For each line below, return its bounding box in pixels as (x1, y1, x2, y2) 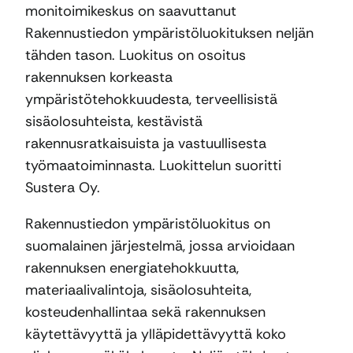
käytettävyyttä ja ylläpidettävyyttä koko (25, 325, 286, 344)
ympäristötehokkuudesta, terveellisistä (25, 90, 277, 110)
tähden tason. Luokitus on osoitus (25, 46, 246, 65)
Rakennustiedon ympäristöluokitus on (25, 214, 270, 234)
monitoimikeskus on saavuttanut (25, 2, 236, 21)
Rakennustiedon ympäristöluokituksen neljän (25, 24, 314, 43)
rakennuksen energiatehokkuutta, (25, 258, 239, 278)
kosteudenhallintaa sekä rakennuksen (25, 303, 266, 322)
